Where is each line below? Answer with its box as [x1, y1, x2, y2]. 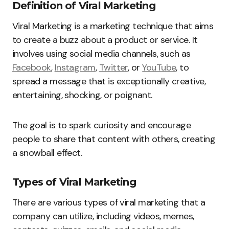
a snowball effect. [12, 147, 82, 159]
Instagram [54, 61, 96, 74]
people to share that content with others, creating [12, 133, 215, 146]
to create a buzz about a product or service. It [12, 34, 198, 47]
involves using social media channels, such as [12, 48, 191, 60]
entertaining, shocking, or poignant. [12, 89, 152, 102]
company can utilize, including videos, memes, [12, 210, 194, 223]
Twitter [99, 61, 128, 74]
